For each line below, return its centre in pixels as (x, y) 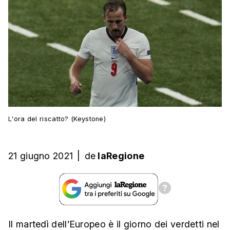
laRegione (121, 156)
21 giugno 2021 (41, 156)
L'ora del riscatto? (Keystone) (57, 119)
